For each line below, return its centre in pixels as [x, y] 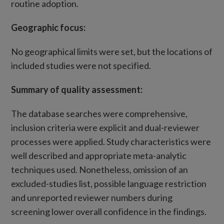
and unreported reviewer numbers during [92, 197]
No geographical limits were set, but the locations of [112, 51]
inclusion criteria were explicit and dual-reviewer [105, 127]
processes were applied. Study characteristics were [111, 141]
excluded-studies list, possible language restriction [109, 183]
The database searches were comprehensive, [99, 113]
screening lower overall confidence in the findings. [109, 211]
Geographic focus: [48, 27]
